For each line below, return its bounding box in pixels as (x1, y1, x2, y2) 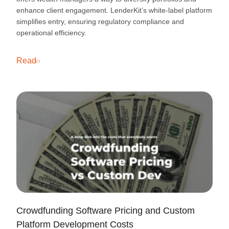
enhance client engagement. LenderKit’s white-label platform (16, 6, 212, 14)
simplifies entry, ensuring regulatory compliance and (16, 17, 184, 26)
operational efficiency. (16, 29, 86, 37)
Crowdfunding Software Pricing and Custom (16, 205, 195, 216)
